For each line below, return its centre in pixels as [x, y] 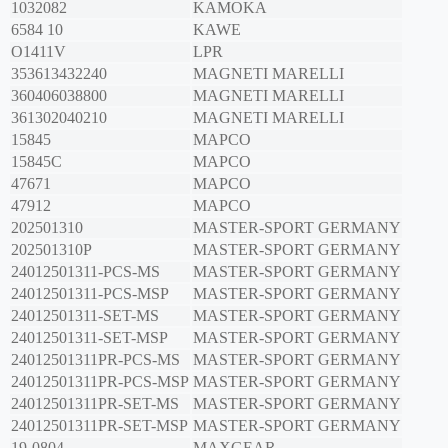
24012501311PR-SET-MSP [99, 426]
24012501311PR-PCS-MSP [100, 382]
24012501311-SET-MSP [89, 338]
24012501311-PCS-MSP [90, 294]
